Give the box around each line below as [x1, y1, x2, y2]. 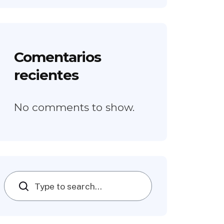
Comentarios [14, 48, 101, 65]
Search [9, 179, 45, 192]
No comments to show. [14, 101, 134, 113]
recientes [14, 66, 78, 83]
